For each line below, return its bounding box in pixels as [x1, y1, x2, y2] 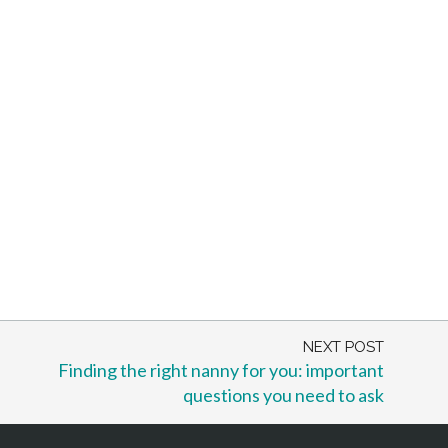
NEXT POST [303, 337, 384, 356]
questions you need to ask [183, 383, 384, 406]
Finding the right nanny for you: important [58, 358, 384, 381]
